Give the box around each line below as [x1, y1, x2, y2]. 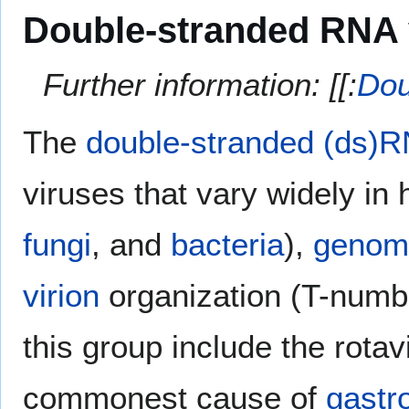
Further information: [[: [43, 66, 358, 102]
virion [23, 277, 100, 313]
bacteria [171, 225, 284, 262]
